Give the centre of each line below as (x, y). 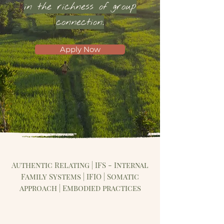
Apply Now (80, 49)
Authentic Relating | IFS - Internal (80, 165)
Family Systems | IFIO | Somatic (80, 176)
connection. (80, 22)
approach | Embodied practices (80, 188)
